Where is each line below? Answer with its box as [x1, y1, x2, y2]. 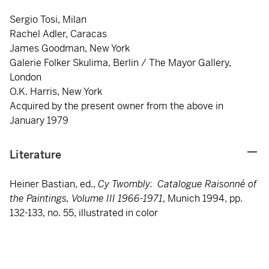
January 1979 [10, 114, 71, 127]
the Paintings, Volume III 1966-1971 [10, 192, 163, 205]
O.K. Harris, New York [10, 85, 102, 98]
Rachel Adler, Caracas [10, 28, 109, 40]
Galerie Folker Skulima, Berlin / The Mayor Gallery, [10, 56, 231, 69]
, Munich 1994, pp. [163, 192, 243, 205]
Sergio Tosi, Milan [10, 13, 89, 26]
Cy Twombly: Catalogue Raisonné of [98, 178, 256, 190]
